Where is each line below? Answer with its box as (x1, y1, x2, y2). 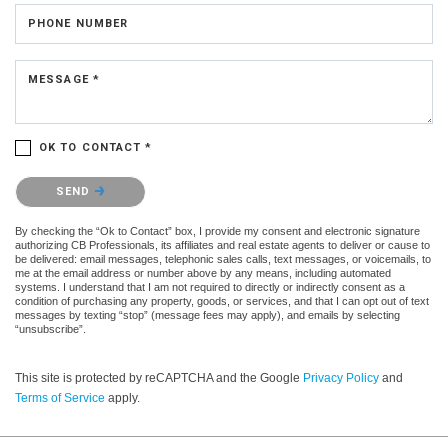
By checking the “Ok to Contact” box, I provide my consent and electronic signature (15, 224, 420, 237)
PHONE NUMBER (28, 16, 129, 30)
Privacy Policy (303, 370, 379, 385)
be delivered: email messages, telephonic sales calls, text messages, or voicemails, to (15, 252, 431, 265)
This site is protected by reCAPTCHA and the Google (15, 370, 303, 385)
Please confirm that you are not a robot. (15, 172, 240, 188)
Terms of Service (15, 390, 105, 405)
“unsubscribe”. (15, 322, 86, 335)
